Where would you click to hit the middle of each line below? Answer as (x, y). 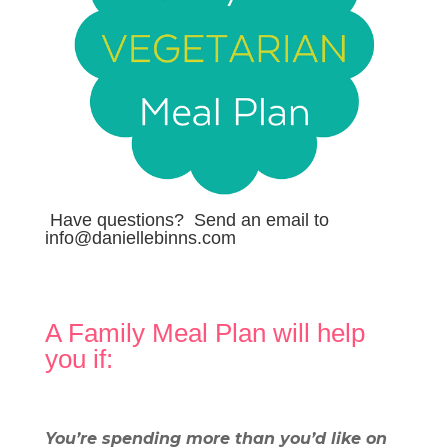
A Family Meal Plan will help (204, 333)
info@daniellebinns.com (140, 238)
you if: (78, 359)
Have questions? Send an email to (186, 220)
